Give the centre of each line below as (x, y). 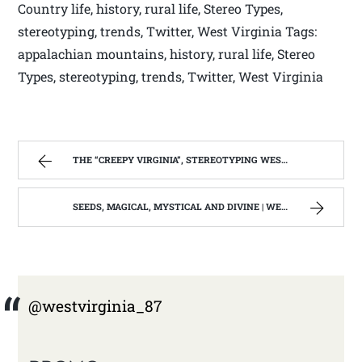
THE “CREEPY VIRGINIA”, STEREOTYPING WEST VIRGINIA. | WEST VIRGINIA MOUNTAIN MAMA (177, 159)
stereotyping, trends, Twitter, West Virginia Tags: (168, 32)
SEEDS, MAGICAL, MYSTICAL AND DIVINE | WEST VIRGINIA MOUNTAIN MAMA (177, 207)
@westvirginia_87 (95, 306)
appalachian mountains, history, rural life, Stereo (167, 54)
